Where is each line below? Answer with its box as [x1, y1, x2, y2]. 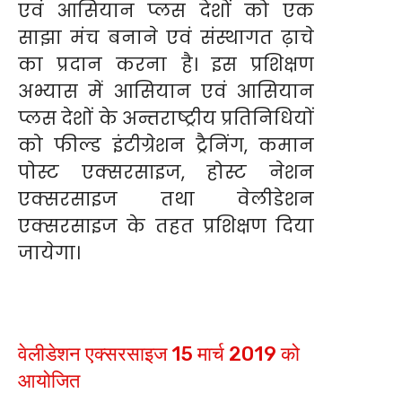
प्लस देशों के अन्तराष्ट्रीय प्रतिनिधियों [18, 105, 314, 131]
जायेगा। [18, 240, 81, 266]
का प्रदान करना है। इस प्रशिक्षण [18, 51, 314, 77]
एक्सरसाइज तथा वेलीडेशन [18, 186, 314, 212]
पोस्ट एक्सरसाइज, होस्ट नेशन [18, 159, 314, 185]
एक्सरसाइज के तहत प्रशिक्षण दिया [18, 213, 314, 239]
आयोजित [18, 368, 80, 393]
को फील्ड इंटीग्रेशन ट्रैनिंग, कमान [18, 132, 314, 158]
